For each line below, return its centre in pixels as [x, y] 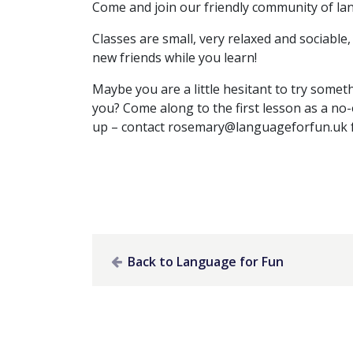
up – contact [130, 127]
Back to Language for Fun [204, 262]
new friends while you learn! [175, 58]
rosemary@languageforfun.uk [258, 127]
